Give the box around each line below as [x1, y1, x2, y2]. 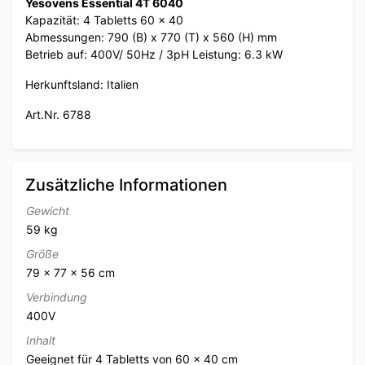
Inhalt [26, 333, 55, 348]
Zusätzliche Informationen [25, 175, 227, 196]
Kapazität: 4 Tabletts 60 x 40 [25, 13, 183, 28]
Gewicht [26, 204, 69, 218]
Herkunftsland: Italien [25, 77, 139, 92]
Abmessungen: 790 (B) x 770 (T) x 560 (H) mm [25, 30, 277, 45]
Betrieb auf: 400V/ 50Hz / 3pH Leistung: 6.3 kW [25, 47, 283, 62]
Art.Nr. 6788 [25, 108, 91, 122]
